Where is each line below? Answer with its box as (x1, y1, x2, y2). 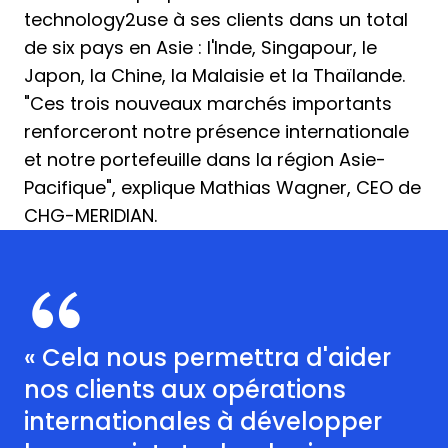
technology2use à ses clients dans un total (24, 7, 408, 33)
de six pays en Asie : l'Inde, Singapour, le (24, 35, 377, 61)
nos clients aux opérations (24, 373, 346, 407)
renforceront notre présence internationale (24, 119, 409, 145)
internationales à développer (24, 405, 382, 439)
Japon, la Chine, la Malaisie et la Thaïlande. (24, 63, 405, 89)
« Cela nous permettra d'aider (24, 341, 391, 375)
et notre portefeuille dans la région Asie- (24, 147, 386, 173)
